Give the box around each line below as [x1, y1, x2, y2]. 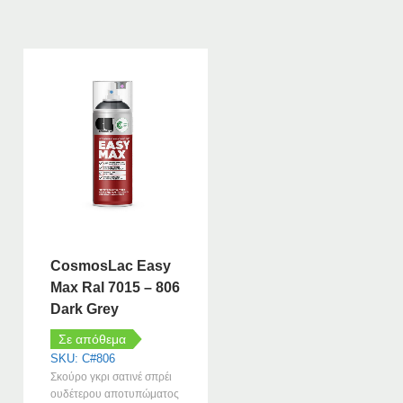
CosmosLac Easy [50, 258, 172, 274]
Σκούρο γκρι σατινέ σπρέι [50, 371, 173, 384]
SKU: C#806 [50, 352, 116, 366]
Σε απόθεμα [58, 332, 126, 347]
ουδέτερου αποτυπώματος [50, 388, 180, 401]
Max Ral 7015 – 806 [50, 280, 181, 296]
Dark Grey [50, 301, 120, 318]
